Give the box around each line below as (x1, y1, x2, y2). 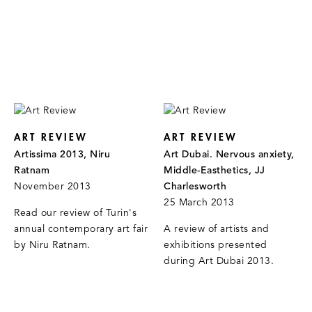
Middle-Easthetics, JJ (164, 165, 265, 178)
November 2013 (14, 181, 91, 194)
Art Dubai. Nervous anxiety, (164, 149, 295, 162)
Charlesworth (164, 181, 227, 194)
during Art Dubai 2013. (164, 256, 274, 268)
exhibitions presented (164, 240, 267, 252)
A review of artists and (164, 224, 270, 236)
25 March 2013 (164, 197, 235, 210)
